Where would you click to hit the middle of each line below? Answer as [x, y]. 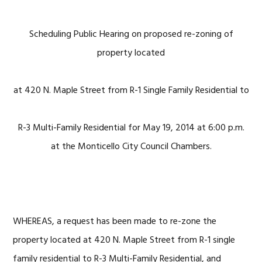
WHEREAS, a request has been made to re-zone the [115, 222]
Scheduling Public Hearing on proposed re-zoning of [131, 35]
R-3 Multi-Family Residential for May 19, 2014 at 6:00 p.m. [131, 128]
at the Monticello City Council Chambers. [131, 147]
